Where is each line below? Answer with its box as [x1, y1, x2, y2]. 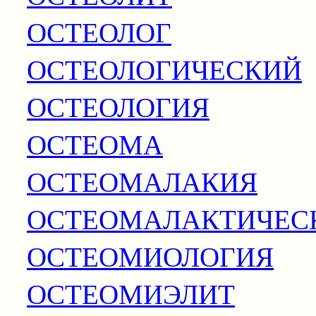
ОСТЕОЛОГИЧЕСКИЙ [27, 50, 302, 87]
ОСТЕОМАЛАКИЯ [27, 162, 257, 200]
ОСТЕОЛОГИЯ [27, 87, 209, 125]
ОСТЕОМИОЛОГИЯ [27, 237, 274, 274]
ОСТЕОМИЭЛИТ [27, 274, 235, 312]
